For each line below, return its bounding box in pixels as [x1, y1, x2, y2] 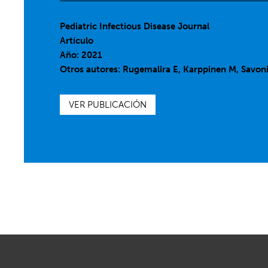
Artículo [60, 35, 94, 46]
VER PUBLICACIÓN [69, 99, 147, 110]
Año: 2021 [60, 50, 103, 60]
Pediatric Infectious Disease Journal [60, 21, 210, 32]
